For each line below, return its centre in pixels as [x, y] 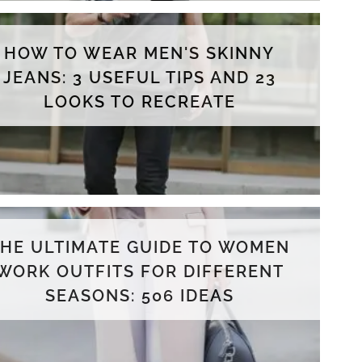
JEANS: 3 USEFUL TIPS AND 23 [139, 77]
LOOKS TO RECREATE [139, 101]
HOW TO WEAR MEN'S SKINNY [140, 53]
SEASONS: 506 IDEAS [139, 295]
